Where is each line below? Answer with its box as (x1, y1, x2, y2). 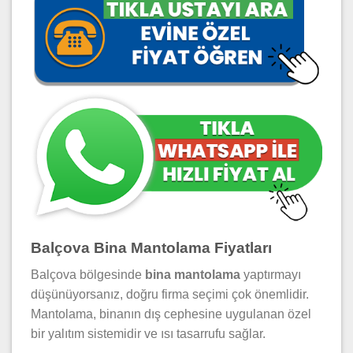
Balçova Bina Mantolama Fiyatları (31, 239, 272, 256)
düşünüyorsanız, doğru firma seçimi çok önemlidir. (31, 288, 309, 302)
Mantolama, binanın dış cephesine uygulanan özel (31, 307, 311, 321)
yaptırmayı (240, 268, 301, 282)
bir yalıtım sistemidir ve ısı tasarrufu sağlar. (31, 327, 266, 341)
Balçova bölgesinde (31, 268, 145, 282)
